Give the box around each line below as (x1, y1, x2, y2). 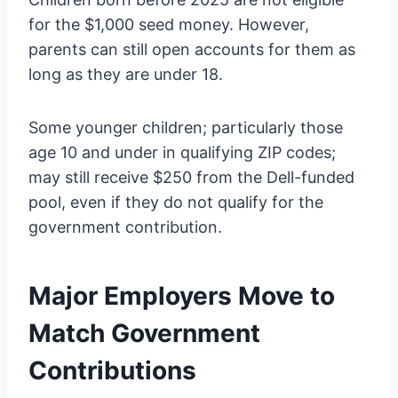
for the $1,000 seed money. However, (28, 15, 309, 35)
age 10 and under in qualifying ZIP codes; (28, 143, 336, 163)
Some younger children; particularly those (28, 118, 343, 138)
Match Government (28, 318, 260, 349)
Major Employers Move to (28, 281, 335, 312)
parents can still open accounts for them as (28, 40, 355, 60)
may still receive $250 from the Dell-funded (28, 168, 354, 187)
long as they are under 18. (28, 65, 223, 84)
